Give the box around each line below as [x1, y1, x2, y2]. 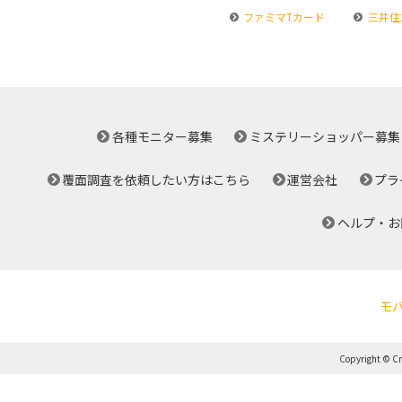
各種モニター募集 [112, 127, 213, 145]
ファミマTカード [240, 9, 326, 24]
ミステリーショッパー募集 [249, 127, 400, 145]
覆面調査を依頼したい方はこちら [62, 170, 251, 188]
